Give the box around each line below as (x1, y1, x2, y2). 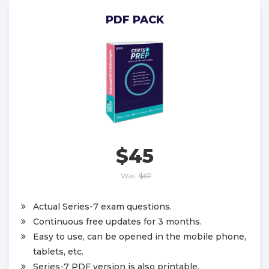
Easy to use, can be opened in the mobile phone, (33, 231, 246, 242)
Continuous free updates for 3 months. (33, 216, 202, 227)
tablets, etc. (33, 246, 83, 257)
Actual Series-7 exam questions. (33, 201, 172, 212)
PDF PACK (105, 13, 164, 26)
